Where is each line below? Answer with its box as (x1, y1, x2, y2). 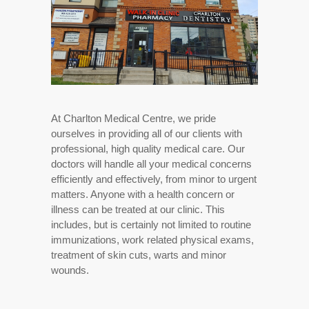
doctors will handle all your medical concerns (51, 158, 252, 170)
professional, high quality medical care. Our (51, 143, 245, 154)
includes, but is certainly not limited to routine (51, 219, 251, 230)
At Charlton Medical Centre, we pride (51, 112, 216, 124)
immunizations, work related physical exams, (51, 234, 254, 246)
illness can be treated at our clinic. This (51, 203, 225, 215)
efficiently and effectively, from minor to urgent (51, 173, 257, 185)
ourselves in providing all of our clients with (51, 128, 242, 139)
